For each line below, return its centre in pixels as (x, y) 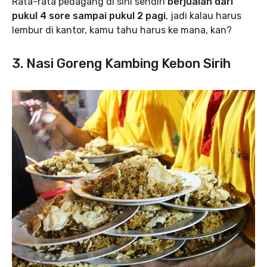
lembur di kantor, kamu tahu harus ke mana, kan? (122, 30)
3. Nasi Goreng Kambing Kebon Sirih (121, 63)
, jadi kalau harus (204, 16)
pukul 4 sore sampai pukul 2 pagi (89, 16)
